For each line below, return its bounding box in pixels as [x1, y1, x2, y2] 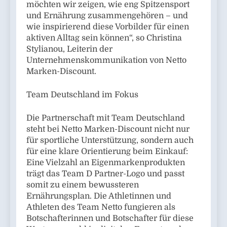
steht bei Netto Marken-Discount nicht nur [26, 124, 190, 134]
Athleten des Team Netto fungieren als [26, 202, 175, 212]
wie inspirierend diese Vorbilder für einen [26, 22, 189, 31]
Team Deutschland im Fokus [26, 90, 138, 99]
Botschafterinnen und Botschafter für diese [26, 213, 194, 223]
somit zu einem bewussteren [26, 180, 139, 190]
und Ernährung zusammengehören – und [26, 11, 188, 20]
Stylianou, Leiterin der [26, 44, 112, 54]
